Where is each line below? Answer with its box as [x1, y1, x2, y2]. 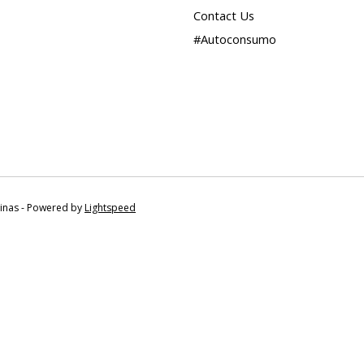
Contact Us [193, 6, 254, 24]
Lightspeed [84, 201, 136, 215]
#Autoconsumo [193, 31, 276, 48]
